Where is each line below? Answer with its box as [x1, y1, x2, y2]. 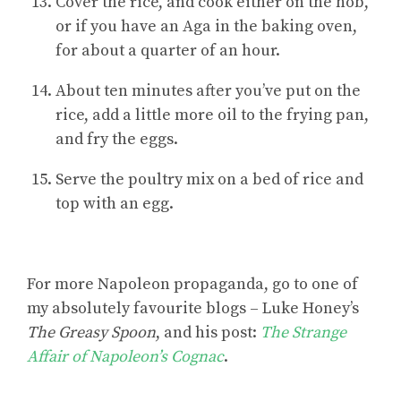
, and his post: [156, 321, 260, 343]
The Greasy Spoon [27, 321, 156, 343]
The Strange [260, 321, 346, 343]
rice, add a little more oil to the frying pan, [55, 104, 369, 125]
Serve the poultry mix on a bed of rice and [55, 168, 363, 190]
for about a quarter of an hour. [55, 39, 280, 61]
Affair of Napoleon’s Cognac [27, 346, 224, 367]
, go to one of [264, 273, 358, 294]
